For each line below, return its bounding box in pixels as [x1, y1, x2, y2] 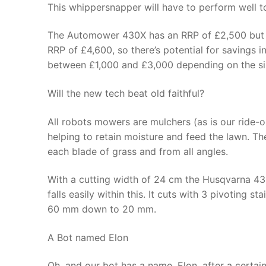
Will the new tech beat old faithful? [47, 87, 204, 99]
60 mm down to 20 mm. [47, 203, 156, 216]
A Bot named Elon [47, 231, 128, 243]
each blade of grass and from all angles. [47, 145, 228, 157]
